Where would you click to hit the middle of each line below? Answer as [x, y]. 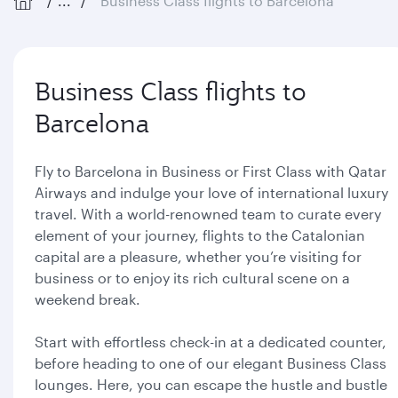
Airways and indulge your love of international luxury [211, 192]
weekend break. [88, 299]
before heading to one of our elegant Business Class [211, 363]
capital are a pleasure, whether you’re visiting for [198, 256]
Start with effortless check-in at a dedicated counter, [211, 342]
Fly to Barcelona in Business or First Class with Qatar [211, 171]
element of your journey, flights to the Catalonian [200, 235]
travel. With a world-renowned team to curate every [208, 214]
